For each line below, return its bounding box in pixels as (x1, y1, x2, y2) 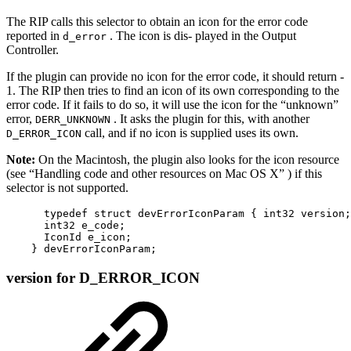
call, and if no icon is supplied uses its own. (81, 125, 299, 139)
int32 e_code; (6, 219, 125, 231)
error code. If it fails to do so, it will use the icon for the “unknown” (6, 97, 338, 111)
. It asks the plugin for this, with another (110, 111, 309, 125)
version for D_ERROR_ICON (6, 269, 200, 286)
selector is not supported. (6, 180, 128, 194)
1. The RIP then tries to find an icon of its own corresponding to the (6, 83, 339, 97)
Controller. (6, 42, 59, 56)
